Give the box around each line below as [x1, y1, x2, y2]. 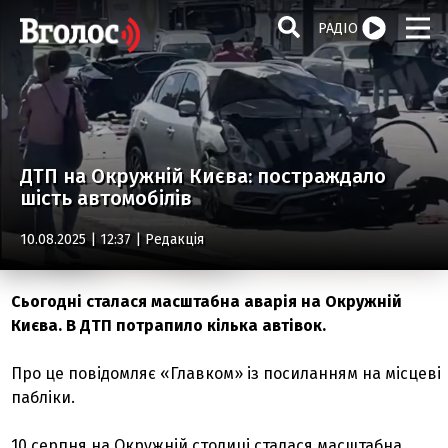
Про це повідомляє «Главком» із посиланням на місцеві [11, 364, 442, 383]
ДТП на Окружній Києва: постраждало [20, 164, 386, 188]
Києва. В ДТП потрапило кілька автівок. [11, 316, 327, 335]
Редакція [145, 231, 204, 248]
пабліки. [11, 388, 76, 407]
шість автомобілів [20, 186, 192, 210]
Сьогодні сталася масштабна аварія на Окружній [11, 292, 403, 311]
